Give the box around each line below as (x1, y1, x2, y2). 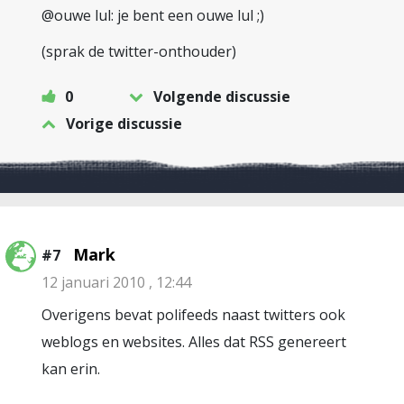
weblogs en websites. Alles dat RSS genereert (41, 332, 346, 352)
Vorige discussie (66, 114, 182, 133)
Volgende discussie (153, 87, 290, 106)
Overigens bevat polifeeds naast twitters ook (41, 305, 345, 325)
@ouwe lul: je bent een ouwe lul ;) (41, 5, 264, 25)
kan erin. (41, 359, 100, 379)
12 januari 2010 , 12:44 (41, 272, 191, 292)
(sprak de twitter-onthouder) (41, 41, 236, 61)
